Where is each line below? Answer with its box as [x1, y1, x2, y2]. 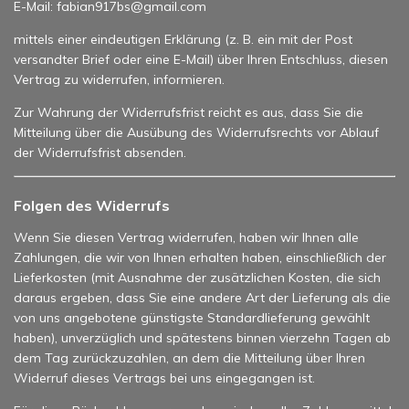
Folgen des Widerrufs [14, 195, 170, 215]
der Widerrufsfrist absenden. [14, 143, 186, 161]
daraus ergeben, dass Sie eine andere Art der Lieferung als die [14, 288, 391, 306]
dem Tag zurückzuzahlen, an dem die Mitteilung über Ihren [14, 349, 365, 366]
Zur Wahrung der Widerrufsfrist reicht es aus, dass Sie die [14, 103, 363, 121]
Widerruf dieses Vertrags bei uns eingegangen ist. [14, 369, 315, 386]
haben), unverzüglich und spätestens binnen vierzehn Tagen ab [14, 329, 391, 346]
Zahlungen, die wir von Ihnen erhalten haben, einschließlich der [14, 248, 386, 266]
